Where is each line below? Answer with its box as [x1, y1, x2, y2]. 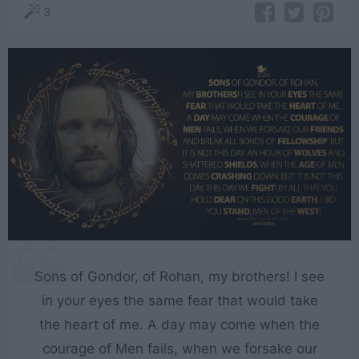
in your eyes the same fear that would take [41, 292, 318, 309]
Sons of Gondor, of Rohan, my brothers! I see [34, 268, 325, 285]
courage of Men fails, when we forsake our [42, 341, 317, 357]
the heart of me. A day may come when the [39, 317, 320, 333]
